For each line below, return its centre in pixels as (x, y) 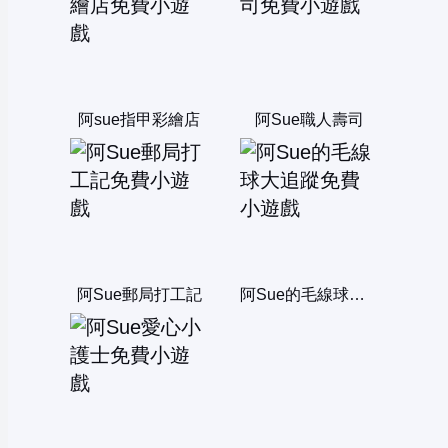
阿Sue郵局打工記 (139, 295)
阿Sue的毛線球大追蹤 (356, 295)
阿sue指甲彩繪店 (139, 120)
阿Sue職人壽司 (309, 120)
